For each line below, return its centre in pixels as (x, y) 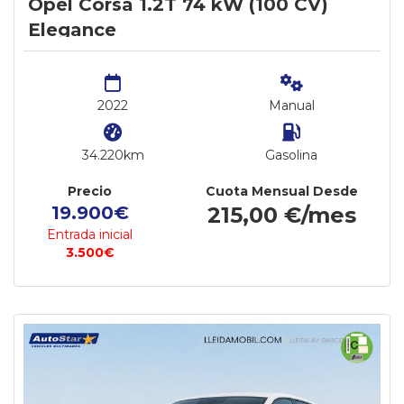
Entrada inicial (90, 234)
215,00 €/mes (282, 215)
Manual (291, 106)
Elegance (72, 30)
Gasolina (291, 155)
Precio (90, 191)
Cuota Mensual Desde (282, 191)
